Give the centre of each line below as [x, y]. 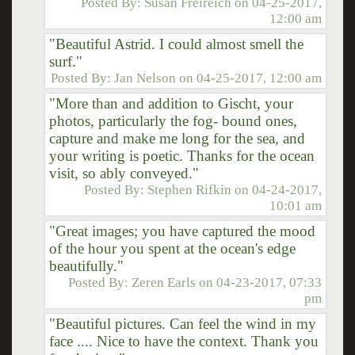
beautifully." [86, 265]
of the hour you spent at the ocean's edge [172, 248]
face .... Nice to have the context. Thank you [183, 341]
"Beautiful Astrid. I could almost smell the [176, 44]
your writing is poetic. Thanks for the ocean [181, 155]
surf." [65, 61]
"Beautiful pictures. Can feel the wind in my [182, 323]
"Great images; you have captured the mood [182, 231]
